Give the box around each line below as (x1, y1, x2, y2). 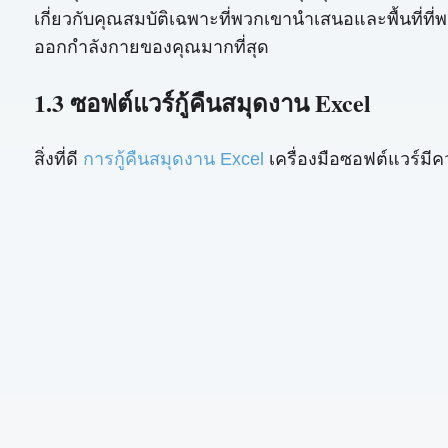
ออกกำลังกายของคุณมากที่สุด (33, 37, 269, 58)
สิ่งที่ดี (33, 149, 83, 170)
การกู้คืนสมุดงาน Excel (82, 149, 264, 170)
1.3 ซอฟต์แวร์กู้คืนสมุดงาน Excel (33, 84, 371, 120)
